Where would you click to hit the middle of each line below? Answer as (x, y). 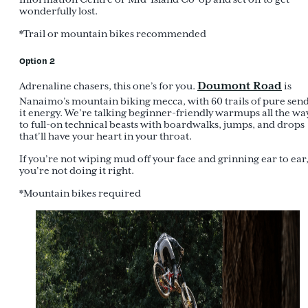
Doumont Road (240, 86)
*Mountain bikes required (80, 193)
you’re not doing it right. (77, 170)
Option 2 (37, 60)
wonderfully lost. (58, 11)
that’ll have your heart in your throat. (106, 136)
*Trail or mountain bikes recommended (113, 34)
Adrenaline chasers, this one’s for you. (108, 86)
